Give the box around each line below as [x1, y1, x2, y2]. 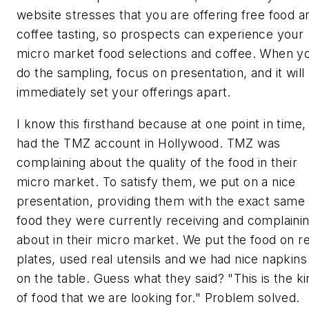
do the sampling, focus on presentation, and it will [17, 66, 305, 81]
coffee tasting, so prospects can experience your [17, 27, 304, 42]
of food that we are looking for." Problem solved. [17, 290, 300, 305]
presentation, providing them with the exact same [17, 193, 306, 208]
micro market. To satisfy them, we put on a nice [17, 174, 296, 189]
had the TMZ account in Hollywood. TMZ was [17, 135, 281, 150]
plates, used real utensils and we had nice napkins [17, 251, 307, 266]
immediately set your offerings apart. [17, 85, 231, 100]
